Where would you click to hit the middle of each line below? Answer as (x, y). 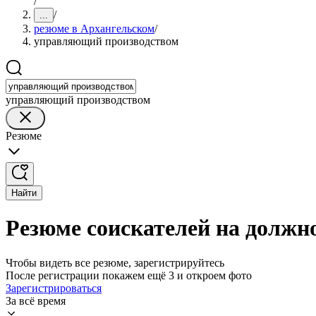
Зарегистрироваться (54, 288)
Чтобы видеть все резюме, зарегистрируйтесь (115, 262)
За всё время (36, 300)
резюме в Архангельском (94, 29)
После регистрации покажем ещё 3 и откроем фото (129, 275)
